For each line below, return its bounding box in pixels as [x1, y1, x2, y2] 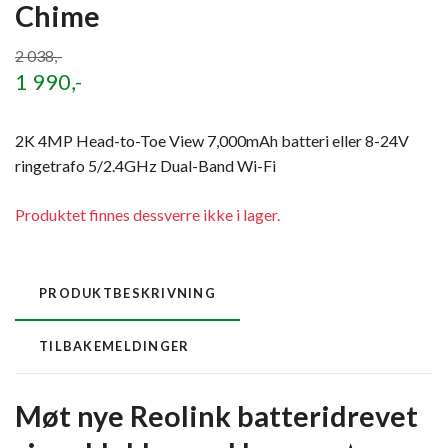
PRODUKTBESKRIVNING [39, 285, 217, 301]
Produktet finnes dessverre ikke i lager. [15, 205, 280, 224]
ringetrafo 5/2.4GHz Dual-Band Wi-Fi [15, 156, 276, 175]
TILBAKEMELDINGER [39, 338, 190, 354]
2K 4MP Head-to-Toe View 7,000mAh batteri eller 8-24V [15, 131, 409, 150]
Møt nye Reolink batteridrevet [15, 399, 418, 433]
